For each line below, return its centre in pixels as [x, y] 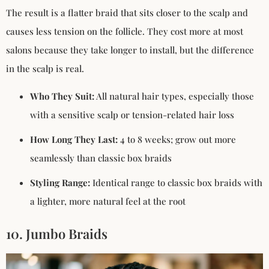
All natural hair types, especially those [174, 96]
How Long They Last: [74, 139]
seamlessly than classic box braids [101, 158]
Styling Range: [60, 182]
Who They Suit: [62, 96]
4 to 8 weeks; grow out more [177, 139]
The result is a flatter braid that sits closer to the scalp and [127, 13]
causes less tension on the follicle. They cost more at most [125, 32]
